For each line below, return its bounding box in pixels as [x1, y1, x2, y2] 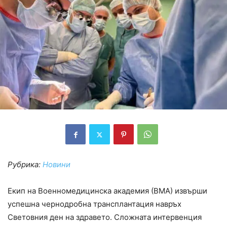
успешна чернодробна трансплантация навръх [8, 199, 181, 209]
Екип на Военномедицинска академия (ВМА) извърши [8, 186, 207, 196]
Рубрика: [8, 160, 43, 170]
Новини [43, 160, 70, 170]
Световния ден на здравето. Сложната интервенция [8, 212, 202, 222]
